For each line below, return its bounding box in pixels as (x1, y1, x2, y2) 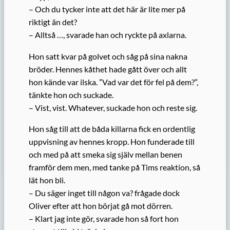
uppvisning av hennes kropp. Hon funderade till (29, 136, 195, 146)
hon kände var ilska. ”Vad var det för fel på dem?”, (29, 76, 198, 87)
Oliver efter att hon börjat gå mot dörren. (29, 200, 172, 210)
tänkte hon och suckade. (29, 89, 113, 100)
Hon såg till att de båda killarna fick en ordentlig (29, 123, 195, 133)
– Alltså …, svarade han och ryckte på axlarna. (29, 30, 186, 40)
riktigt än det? (29, 17, 77, 27)
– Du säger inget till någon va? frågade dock (29, 187, 180, 198)
